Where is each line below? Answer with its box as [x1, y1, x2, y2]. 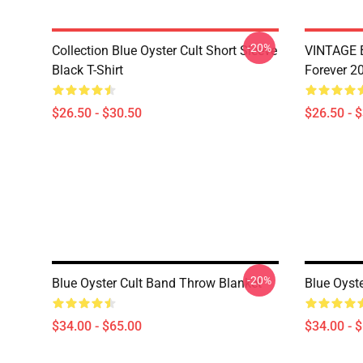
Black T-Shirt [52, 62, 123, 78]
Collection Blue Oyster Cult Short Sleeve [52, 43, 277, 58]
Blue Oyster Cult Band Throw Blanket [52, 275, 262, 291]
